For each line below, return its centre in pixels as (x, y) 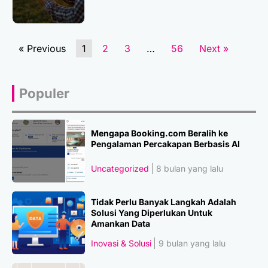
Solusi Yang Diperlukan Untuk (152, 213)
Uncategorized (120, 169)
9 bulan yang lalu (192, 243)
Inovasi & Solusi (121, 243)
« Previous (42, 48)
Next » (214, 48)
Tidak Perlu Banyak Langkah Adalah (164, 202)
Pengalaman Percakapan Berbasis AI (166, 144)
